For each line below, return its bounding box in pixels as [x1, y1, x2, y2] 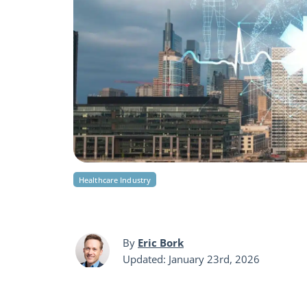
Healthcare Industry [79, 175, 151, 185]
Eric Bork [138, 236, 184, 249]
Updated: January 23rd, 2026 [123, 252, 260, 266]
